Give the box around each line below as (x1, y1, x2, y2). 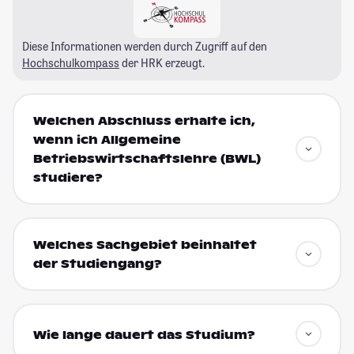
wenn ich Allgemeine (32, 133, 181, 148)
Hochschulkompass (22, 55, 119, 70)
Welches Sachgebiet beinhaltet (32, 238, 257, 253)
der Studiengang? (32, 257, 162, 272)
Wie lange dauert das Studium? (32, 327, 255, 342)
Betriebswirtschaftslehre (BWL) (32, 152, 261, 167)
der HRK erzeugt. (119, 55, 205, 70)
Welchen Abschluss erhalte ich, (32, 114, 255, 129)
